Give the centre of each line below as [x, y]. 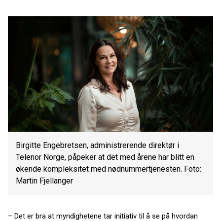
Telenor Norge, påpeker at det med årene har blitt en [105, 157]
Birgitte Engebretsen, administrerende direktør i [97, 145]
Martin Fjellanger [44, 181]
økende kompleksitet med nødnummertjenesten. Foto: [109, 169]
